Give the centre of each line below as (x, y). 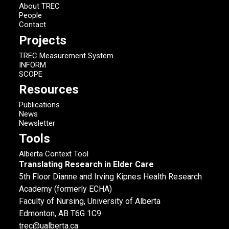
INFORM (33, 65)
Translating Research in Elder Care (87, 165)
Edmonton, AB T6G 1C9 (60, 214)
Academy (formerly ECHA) (66, 189)
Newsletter (37, 123)
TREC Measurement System (66, 55)
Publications (40, 105)
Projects (43, 40)
